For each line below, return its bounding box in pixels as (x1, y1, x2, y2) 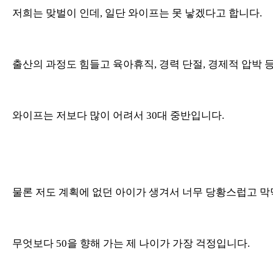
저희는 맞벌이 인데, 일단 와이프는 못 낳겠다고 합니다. (12, 7, 262, 19)
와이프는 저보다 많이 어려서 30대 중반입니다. (12, 109, 224, 121)
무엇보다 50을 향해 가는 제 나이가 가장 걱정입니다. (12, 237, 250, 249)
